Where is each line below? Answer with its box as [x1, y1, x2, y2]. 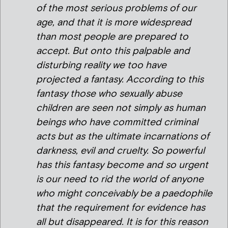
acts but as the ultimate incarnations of [36, 130, 209, 143]
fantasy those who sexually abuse [36, 87, 182, 100]
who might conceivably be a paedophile [36, 187, 212, 200]
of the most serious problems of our [36, 2, 196, 15]
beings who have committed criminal [36, 116, 198, 129]
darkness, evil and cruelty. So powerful [36, 144, 205, 157]
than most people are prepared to [36, 30, 188, 43]
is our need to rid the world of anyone [36, 173, 204, 186]
